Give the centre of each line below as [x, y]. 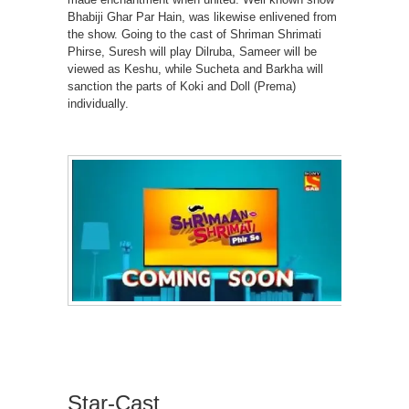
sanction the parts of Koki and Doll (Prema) [182, 86]
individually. [98, 104]
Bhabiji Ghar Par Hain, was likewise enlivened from [202, 17]
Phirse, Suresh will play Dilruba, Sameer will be [192, 52]
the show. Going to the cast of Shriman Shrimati [194, 34]
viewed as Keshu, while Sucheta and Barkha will [195, 69]
